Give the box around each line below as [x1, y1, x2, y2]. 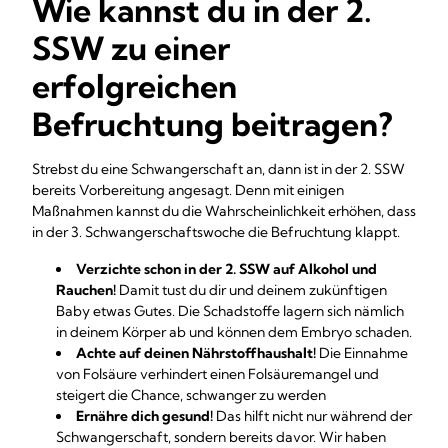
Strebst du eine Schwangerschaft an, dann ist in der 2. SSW [32, 160, 405, 178]
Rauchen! [56, 281, 116, 299]
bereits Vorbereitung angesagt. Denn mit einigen [32, 181, 344, 199]
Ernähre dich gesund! [76, 407, 216, 425]
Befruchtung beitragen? [32, 104, 393, 144]
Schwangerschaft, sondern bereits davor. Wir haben [56, 428, 386, 446]
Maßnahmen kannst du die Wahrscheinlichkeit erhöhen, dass [32, 202, 416, 220]
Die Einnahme [316, 344, 408, 362]
